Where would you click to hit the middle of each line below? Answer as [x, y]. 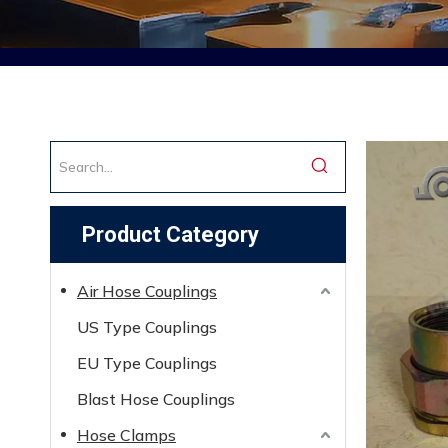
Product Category [170, 234]
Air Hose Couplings [147, 291]
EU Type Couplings [147, 363]
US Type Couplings [147, 327]
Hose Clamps [126, 435]
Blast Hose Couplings [156, 399]
